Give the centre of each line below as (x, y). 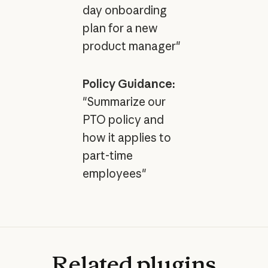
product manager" (131, 46)
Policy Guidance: (129, 84)
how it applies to (127, 138)
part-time (107, 156)
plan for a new (120, 28)
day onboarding (124, 10)
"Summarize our (124, 102)
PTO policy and (123, 120)
